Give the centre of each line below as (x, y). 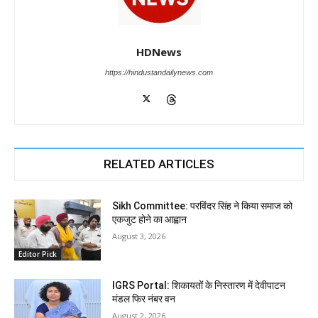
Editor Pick (38, 254)
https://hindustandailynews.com (159, 73)
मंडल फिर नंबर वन (144, 298)
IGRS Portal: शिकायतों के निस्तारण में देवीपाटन (199, 285)
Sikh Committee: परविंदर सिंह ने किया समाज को (203, 206)
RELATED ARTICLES (159, 164)
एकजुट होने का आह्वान (150, 220)
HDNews (159, 52)
